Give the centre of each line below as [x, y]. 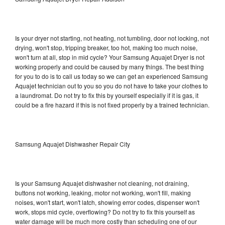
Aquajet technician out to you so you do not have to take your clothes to [111, 85]
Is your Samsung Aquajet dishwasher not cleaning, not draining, [102, 183]
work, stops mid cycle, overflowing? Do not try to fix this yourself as [105, 211]
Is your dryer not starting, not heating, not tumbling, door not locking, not [112, 38]
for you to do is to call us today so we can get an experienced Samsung [111, 76]
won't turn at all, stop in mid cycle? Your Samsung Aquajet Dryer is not [110, 57]
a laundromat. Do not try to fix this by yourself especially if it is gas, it [107, 95]
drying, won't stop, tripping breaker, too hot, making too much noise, [106, 47]
